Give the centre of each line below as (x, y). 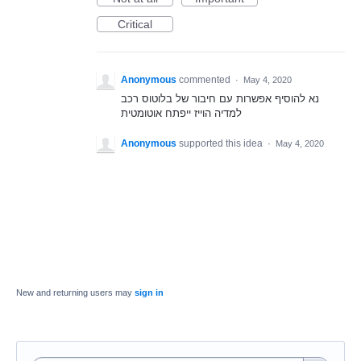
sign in (149, 293)
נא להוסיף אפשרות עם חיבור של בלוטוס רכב (220, 99)
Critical (135, 24)
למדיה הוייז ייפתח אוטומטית (181, 113)
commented (206, 80)
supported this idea (222, 144)
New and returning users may (75, 293)
